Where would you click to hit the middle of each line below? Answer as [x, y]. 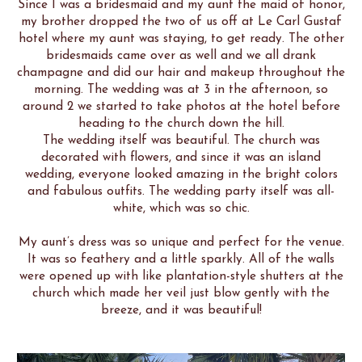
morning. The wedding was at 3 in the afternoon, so [181, 90]
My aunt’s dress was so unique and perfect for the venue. [181, 243]
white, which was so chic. [181, 209]
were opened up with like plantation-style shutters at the [181, 277]
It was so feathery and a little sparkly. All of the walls [181, 260]
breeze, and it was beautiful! [181, 311]
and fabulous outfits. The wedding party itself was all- [181, 192]
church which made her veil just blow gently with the [181, 294]
